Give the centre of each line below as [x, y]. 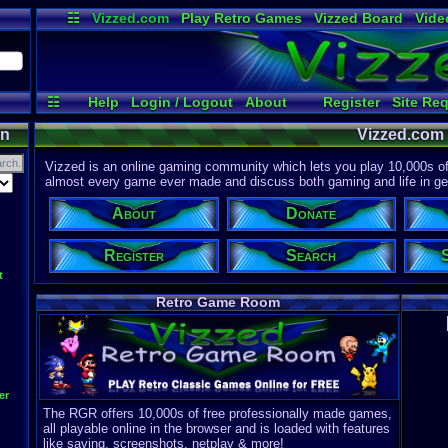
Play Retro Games [241, 18]
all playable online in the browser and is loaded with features [216, 429]
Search [311, 255]
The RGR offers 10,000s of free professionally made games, [217, 414]
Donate [311, 213]
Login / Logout [181, 102]
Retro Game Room [217, 302]
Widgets [379, 37]
